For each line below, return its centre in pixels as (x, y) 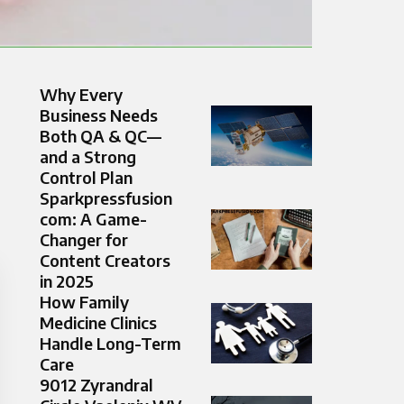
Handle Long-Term (110, 344)
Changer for (84, 240)
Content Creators (105, 261)
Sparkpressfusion (106, 198)
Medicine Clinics (98, 323)
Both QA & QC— (101, 136)
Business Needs (99, 115)
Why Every (81, 95)
